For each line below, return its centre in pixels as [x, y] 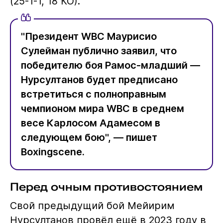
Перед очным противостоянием [106, 186]
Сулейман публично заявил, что [99, 51]
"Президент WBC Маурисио [89, 37]
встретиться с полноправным [93, 94]
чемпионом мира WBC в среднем [102, 109]
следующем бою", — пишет [89, 138]
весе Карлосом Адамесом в [90, 123]
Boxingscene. [53, 152]
